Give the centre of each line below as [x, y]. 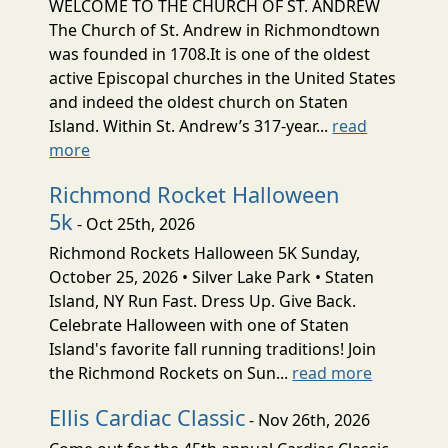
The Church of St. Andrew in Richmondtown [215, 29]
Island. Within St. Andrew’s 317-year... [191, 125]
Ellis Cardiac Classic [147, 417]
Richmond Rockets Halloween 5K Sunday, [205, 252]
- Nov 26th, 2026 [308, 419]
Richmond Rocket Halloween [194, 194]
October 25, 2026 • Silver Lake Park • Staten [212, 276]
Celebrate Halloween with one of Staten [199, 324]
